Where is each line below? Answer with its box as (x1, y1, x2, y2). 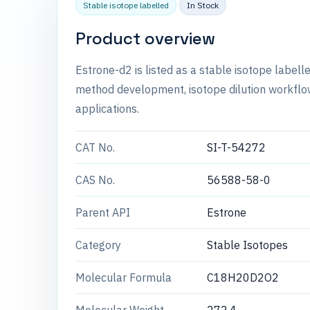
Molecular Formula (75, 271, 172, 284)
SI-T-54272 (207, 140, 266, 154)
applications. (75, 102, 139, 116)
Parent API (75, 206, 130, 219)
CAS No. (75, 173, 115, 187)
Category (75, 238, 121, 252)
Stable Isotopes (207, 238, 288, 252)
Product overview (75, 28, 215, 49)
